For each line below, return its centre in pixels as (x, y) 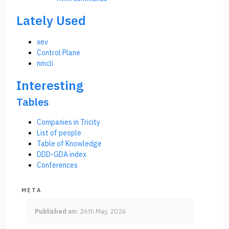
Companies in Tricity (68, 122)
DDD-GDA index (62, 154)
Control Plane (59, 52)
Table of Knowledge (69, 143)
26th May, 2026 (103, 211)
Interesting (50, 85)
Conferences (57, 165)
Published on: (57, 211)
